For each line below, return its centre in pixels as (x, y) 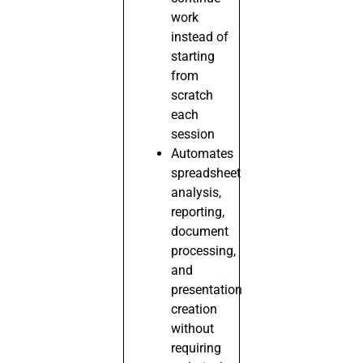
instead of (200, 36)
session (193, 134)
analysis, (196, 192)
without (193, 328)
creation (194, 309)
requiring (196, 348)
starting (193, 56)
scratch (192, 95)
